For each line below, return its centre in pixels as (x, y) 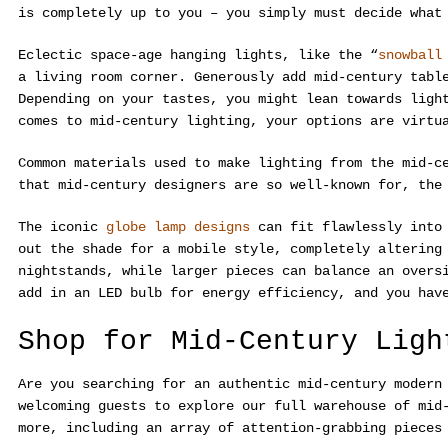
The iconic (62, 227)
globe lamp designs (178, 227)
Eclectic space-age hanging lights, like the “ (198, 55)
